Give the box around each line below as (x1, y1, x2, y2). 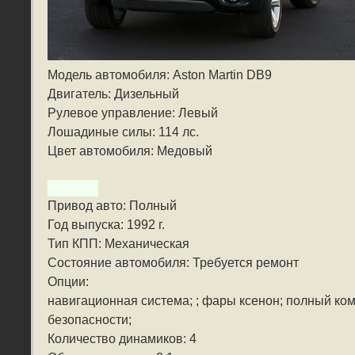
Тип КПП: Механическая (48, 237, 189, 251)
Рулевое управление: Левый (48, 106, 218, 120)
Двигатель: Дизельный (48, 87, 179, 101)
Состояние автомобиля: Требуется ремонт (48, 256, 299, 270)
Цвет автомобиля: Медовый (48, 144, 212, 158)
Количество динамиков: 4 (48, 332, 197, 346)
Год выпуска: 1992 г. (48, 218, 165, 232)
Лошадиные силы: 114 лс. (48, 125, 199, 139)
